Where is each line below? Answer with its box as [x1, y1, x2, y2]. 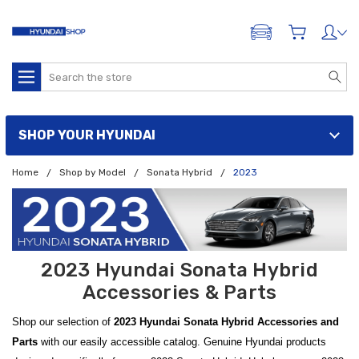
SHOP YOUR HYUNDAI [18, 127, 155, 143]
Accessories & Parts [82, 281, 277, 305]
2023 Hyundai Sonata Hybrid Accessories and [114, 316, 339, 329]
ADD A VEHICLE [260, 30, 337, 42]
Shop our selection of [12, 316, 114, 329]
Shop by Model [59, 167, 126, 178]
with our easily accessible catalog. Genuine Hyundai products [38, 336, 326, 349]
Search [41, 64, 78, 78]
